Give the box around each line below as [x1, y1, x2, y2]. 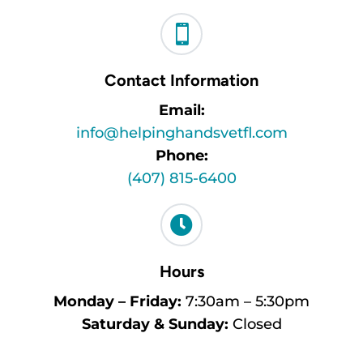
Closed [228, 315, 282, 334]
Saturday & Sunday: [81, 315, 228, 334]
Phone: [155, 147, 208, 165]
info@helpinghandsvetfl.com [75, 124, 288, 143]
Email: [158, 101, 205, 120]
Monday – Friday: [53, 293, 181, 311]
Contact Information [105, 70, 258, 91]
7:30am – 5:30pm [181, 293, 310, 311]
